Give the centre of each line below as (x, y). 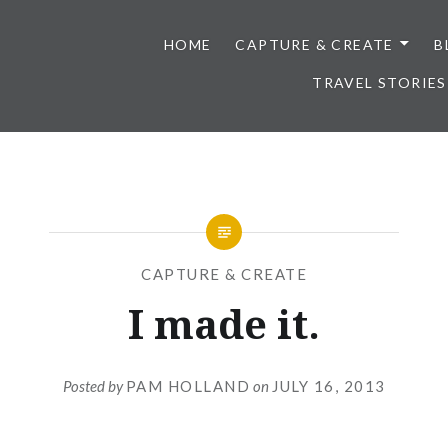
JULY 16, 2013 (329, 385)
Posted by (94, 385)
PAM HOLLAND (187, 385)
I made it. (224, 323)
